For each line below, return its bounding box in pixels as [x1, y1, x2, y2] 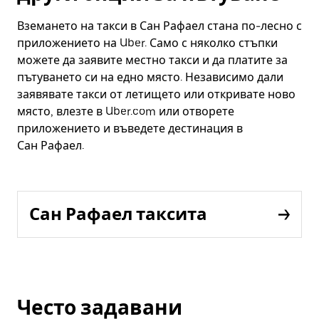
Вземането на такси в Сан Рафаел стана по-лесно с [17, 19, 302, 33]
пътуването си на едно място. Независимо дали [17, 70, 283, 84]
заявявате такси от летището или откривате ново [17, 88, 296, 101]
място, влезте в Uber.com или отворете [17, 105, 234, 118]
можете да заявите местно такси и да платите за [17, 53, 288, 67]
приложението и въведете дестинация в [17, 122, 243, 135]
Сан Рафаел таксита [29, 204, 207, 224]
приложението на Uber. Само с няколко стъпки [17, 36, 278, 50]
